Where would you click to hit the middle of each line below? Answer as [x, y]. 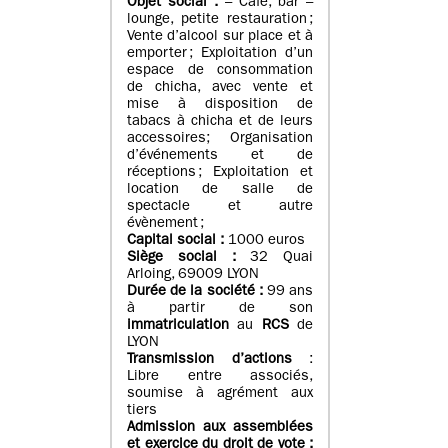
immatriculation [178, 326]
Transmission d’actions [209, 360]
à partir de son [220, 309]
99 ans [288, 292]
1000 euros [264, 241]
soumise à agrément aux [220, 394]
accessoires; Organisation [220, 139]
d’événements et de [220, 156]
